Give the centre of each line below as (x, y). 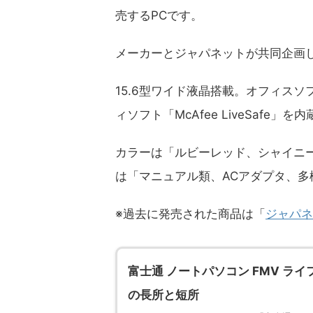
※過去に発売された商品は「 (190, 214)
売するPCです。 (159, 15)
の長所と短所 (163, 295)
